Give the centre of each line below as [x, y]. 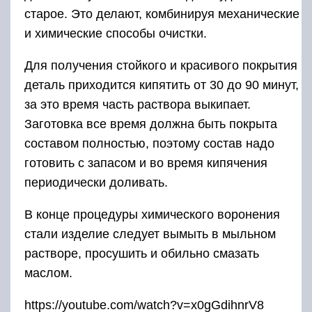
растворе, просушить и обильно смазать [142, 253]
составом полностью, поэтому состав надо [149, 143]
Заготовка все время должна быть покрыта [151, 124]
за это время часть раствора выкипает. [138, 104]
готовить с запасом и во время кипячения [146, 163]
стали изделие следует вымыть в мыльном [150, 234]
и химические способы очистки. [116, 33]
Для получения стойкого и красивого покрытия [161, 65]
